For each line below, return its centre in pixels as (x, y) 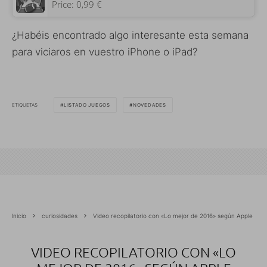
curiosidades (60, 216)
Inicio (19, 216)
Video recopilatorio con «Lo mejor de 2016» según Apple (173, 216)
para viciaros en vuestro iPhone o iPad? (105, 52)
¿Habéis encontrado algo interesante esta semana (130, 35)
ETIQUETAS (25, 105)
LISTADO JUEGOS (87, 105)
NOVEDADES (150, 105)
